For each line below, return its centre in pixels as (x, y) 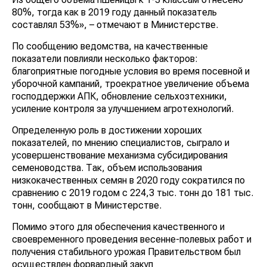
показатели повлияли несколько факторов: (105, 58)
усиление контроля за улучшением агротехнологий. (123, 108)
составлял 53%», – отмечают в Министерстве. (115, 24)
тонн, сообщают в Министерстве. (87, 205)
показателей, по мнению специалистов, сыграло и (121, 142)
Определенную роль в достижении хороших (107, 130)
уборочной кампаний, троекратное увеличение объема (131, 83)
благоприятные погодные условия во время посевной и (131, 71)
